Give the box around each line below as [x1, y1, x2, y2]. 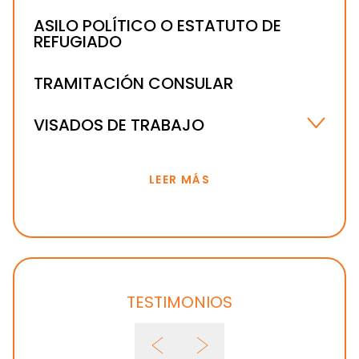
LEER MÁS [148, 171, 211, 188]
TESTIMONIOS [127, 290, 232, 313]
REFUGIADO [34, 30, 122, 53]
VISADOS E [34, 148, 99, 167]
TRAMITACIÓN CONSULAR [34, 71, 233, 95]
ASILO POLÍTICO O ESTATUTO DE [34, 14, 281, 37]
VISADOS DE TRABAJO [34, 113, 204, 136]
